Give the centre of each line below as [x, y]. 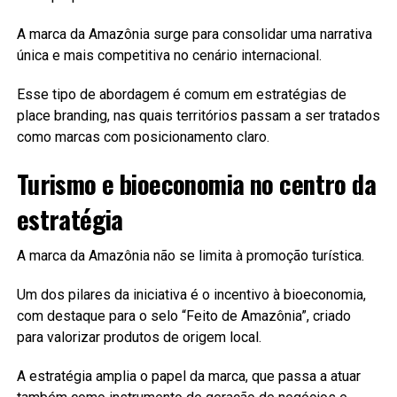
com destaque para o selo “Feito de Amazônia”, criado [183, 315]
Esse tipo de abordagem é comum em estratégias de [181, 94]
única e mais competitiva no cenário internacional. [169, 55]
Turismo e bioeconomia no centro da [196, 183]
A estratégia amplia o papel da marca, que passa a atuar [188, 376]
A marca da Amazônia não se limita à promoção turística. [190, 255]
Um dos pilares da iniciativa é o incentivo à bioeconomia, [191, 294]
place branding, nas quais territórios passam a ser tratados [198, 115]
